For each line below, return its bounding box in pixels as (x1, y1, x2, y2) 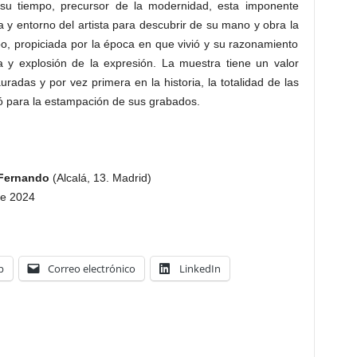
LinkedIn (178, 261, 221, 276)
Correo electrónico (47, 261, 135, 276)
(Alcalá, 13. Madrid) (49, 171, 151, 184)
